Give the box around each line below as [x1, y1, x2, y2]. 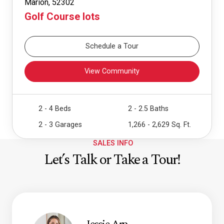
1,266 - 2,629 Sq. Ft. [128, 120, 191, 129]
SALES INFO [92, 138, 133, 147]
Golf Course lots [24, 10, 100, 22]
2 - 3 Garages [38, 120, 82, 129]
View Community [84, 67, 139, 76]
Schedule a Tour [85, 42, 138, 51]
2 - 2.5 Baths [128, 104, 168, 113]
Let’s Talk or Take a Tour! [43, 148, 180, 170]
